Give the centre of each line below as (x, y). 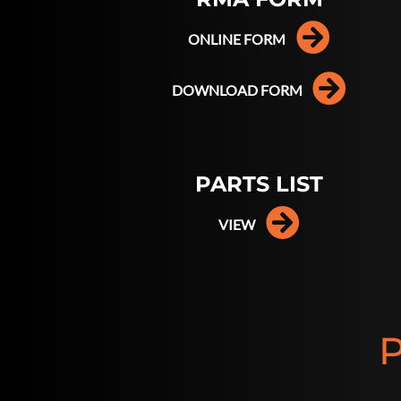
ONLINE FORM (237, 38)
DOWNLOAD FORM (237, 90)
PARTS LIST (260, 184)
